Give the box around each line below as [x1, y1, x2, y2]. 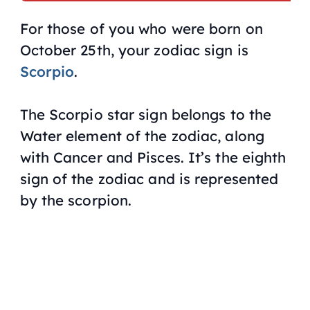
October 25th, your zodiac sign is [19, 41, 248, 60]
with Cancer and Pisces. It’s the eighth [19, 148, 286, 167]
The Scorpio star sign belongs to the [19, 105, 272, 124]
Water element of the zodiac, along [19, 127, 264, 145]
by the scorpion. [19, 191, 132, 210]
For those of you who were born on [19, 19, 263, 38]
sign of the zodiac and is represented [19, 170, 279, 188]
